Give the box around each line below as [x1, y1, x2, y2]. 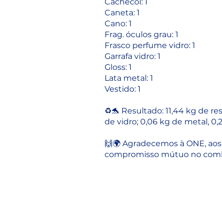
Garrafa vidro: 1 [105, 52, 161, 61]
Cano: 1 [105, 19, 132, 28]
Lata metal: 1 [105, 73, 153, 83]
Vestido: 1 [105, 84, 141, 94]
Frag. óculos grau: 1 [105, 30, 178, 39]
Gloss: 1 [105, 62, 132, 72]
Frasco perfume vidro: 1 [105, 41, 195, 50]
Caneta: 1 [105, 8, 140, 17]
